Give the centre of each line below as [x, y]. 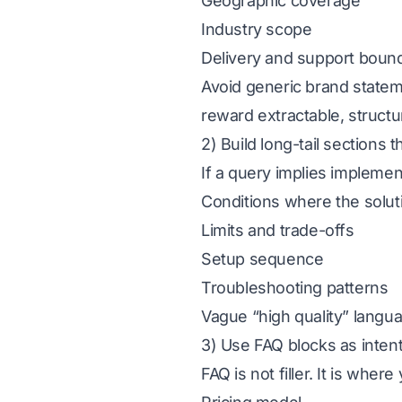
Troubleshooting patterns [295, 288]
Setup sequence [262, 259]
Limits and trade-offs [278, 230]
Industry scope [257, 29]
